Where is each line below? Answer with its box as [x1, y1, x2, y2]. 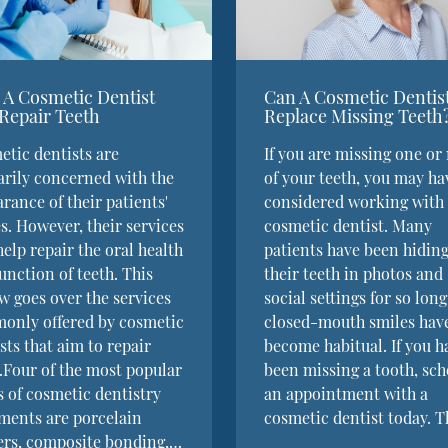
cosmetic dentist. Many [263, 214, 432, 236]
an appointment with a [263, 382, 428, 404]
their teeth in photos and [263, 262, 443, 284]
